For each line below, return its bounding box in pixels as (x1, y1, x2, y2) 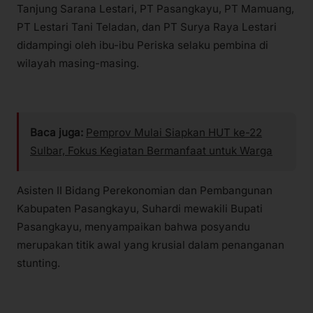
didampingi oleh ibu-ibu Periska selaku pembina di (17, 38, 268, 52)
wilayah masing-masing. (17, 57, 139, 71)
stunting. (17, 256, 60, 270)
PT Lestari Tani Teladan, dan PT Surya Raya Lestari (17, 20, 277, 34)
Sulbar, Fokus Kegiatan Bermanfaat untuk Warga (30, 143, 272, 157)
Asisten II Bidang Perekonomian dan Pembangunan (17, 183, 272, 197)
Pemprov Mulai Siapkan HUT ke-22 (86, 125, 262, 139)
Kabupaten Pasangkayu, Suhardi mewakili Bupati (17, 201, 263, 215)
